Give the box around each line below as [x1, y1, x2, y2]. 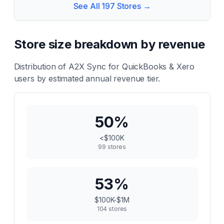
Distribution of [13, 61, 68, 71]
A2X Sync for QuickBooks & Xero [68, 61, 195, 71]
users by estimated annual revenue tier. [13, 73, 160, 83]
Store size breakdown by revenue [13, 37, 205, 51]
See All [73, 1, 102, 11]
